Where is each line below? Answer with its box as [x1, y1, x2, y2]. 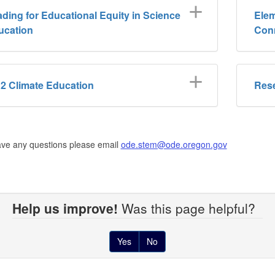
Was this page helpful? [118, 198, 263, 217]
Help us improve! [12, 198, 118, 217]
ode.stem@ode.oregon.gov [120, 137, 227, 150]
